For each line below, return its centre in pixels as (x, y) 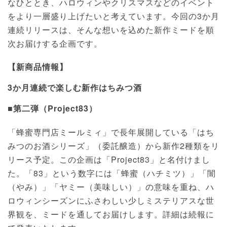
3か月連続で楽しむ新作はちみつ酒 (75, 88)
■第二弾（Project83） (52, 108)
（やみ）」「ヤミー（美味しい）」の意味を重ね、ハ (111, 187)
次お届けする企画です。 (55, 44)
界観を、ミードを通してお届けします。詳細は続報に (111, 214)
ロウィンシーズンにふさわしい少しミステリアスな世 (111, 201)
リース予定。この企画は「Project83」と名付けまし (109, 160)
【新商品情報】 (38, 67)
